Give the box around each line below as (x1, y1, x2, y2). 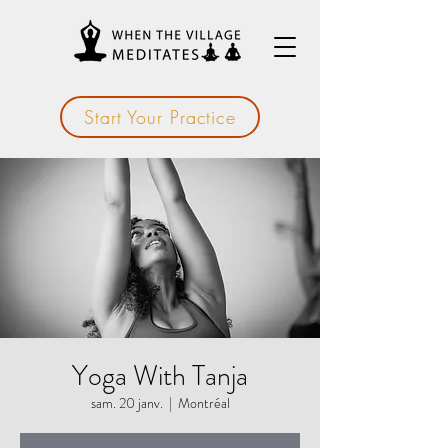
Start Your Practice (83, 105, 237, 129)
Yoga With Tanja (72, 356, 248, 396)
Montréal (177, 393, 230, 413)
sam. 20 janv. (90, 393, 163, 413)
